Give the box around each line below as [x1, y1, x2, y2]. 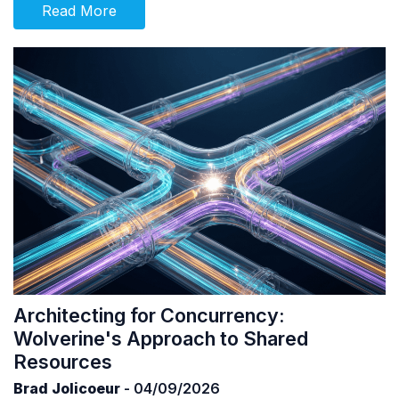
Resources [13, 350, 112, 374]
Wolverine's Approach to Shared [13, 327, 308, 351]
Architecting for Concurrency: [13, 304, 285, 328]
